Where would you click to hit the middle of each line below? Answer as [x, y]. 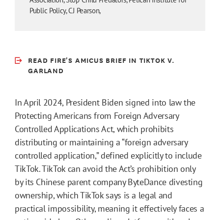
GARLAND [46, 70]
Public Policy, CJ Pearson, [65, 11]
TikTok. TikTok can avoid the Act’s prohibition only [105, 169]
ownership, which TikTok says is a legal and [94, 195]
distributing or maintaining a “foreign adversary [101, 142]
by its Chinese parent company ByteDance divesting [109, 182]
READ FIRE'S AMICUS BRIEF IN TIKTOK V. [101, 60]
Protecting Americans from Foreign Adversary [97, 116]
